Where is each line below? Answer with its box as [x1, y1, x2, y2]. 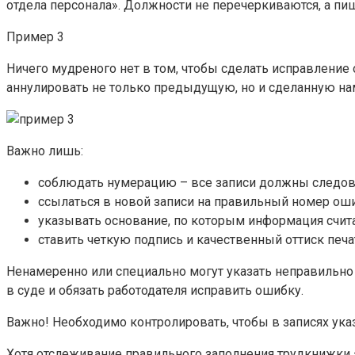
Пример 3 [6, 29, 64, 45]
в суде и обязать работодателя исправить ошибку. [6, 283, 303, 299]
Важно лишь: [6, 143, 83, 159]
